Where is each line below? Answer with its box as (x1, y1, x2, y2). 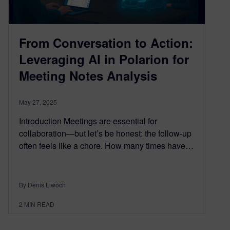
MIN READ (24, 199, 54, 208)
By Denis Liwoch (19, 180, 66, 189)
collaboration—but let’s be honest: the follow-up (19, 127, 191, 139)
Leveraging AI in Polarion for (19, 50, 189, 68)
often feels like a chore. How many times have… (19, 139, 194, 151)
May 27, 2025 (19, 97, 57, 106)
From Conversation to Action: (19, 33, 193, 51)
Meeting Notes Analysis (19, 66, 157, 84)
